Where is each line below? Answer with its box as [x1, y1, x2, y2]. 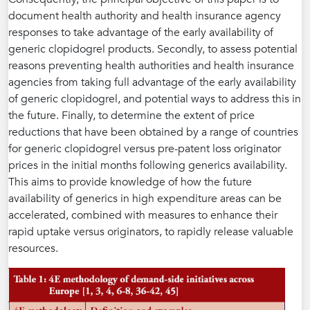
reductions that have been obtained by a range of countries [8, 125, 298, 140]
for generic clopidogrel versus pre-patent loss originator [8, 141, 281, 156]
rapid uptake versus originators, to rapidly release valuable [8, 224, 293, 239]
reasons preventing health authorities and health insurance [8, 58, 294, 73]
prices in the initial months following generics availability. [8, 158, 287, 173]
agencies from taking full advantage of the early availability [8, 75, 296, 90]
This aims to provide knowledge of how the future [8, 174, 252, 190]
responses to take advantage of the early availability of [8, 25, 273, 40]
